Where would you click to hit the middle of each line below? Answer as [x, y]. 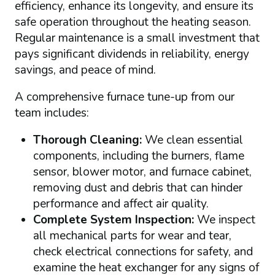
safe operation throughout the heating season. [133, 22]
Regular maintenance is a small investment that [137, 38]
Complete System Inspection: [115, 220]
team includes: [52, 113]
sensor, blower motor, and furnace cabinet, [142, 172]
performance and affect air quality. [121, 204]
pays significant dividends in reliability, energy [132, 54]
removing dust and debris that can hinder [137, 188]
